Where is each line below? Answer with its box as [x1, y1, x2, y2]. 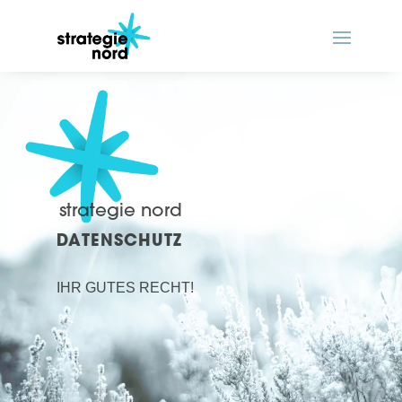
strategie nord [59, 198, 183, 222]
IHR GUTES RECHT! [56, 280, 194, 296]
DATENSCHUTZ [56, 230, 182, 251]
